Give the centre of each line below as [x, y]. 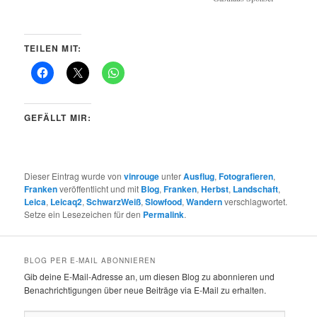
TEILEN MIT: [53, 48]
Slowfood [164, 202]
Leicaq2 [67, 202]
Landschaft [256, 189]
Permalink [164, 215]
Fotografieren [246, 177]
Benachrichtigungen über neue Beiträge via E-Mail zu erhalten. [145, 290]
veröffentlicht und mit [99, 189]
